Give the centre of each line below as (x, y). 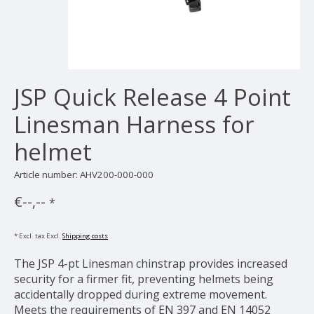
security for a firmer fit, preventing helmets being (144, 279)
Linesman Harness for (134, 124)
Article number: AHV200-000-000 (84, 174)
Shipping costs (85, 236)
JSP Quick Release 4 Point (152, 97)
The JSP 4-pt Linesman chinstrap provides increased (151, 264)
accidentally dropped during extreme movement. (141, 295)
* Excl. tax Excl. (38, 236)
